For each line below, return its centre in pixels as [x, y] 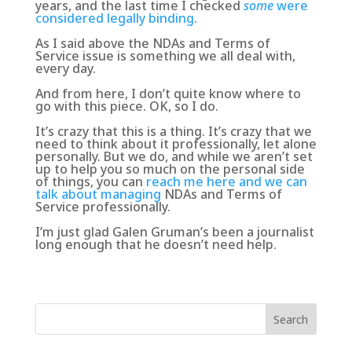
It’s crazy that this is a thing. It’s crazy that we [173, 131]
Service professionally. [103, 206]
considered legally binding [114, 18]
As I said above [81, 43]
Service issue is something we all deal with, [165, 55]
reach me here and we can [226, 181]
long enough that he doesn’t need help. [156, 244]
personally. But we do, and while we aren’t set [174, 156]
